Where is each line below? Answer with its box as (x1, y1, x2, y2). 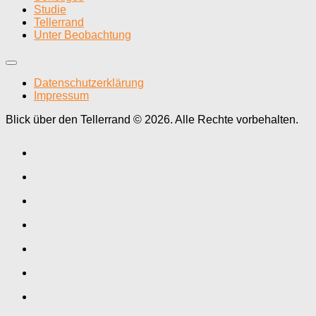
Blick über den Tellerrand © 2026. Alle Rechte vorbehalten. (6, 114, 298, 126)
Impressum (34, 90, 89, 102)
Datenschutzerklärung (34, 77, 144, 90)
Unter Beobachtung (34, 29, 131, 42)
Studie (34, 4, 66, 16)
